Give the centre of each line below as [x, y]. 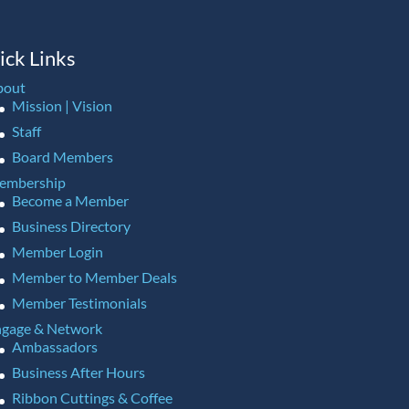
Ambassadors [54, 346]
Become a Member [70, 200]
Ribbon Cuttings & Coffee [92, 398]
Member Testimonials [79, 303]
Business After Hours [78, 372]
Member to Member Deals [94, 277]
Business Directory [71, 226]
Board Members [62, 157]
